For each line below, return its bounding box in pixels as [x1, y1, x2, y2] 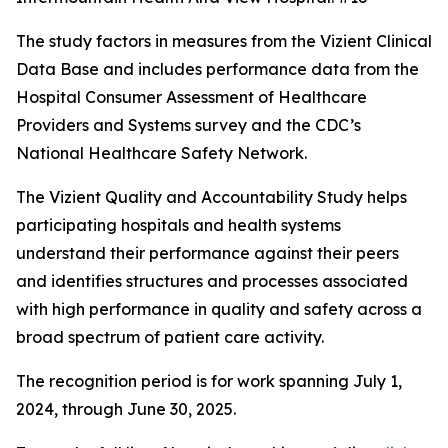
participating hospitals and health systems [16, 215, 341, 235]
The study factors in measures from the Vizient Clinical [16, 31, 432, 51]
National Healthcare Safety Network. [16, 143, 315, 163]
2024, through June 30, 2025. [16, 399, 240, 419]
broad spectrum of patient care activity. [16, 327, 332, 347]
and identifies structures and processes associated [16, 271, 408, 291]
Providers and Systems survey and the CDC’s [16, 115, 361, 135]
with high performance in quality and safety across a [16, 299, 422, 319]
